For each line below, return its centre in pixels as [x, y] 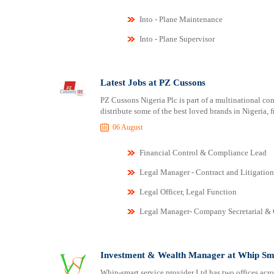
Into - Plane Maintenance [181, 19]
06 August [127, 127]
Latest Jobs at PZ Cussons [153, 83]
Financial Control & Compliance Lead [203, 153]
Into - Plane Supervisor [177, 39]
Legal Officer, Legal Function [188, 192]
